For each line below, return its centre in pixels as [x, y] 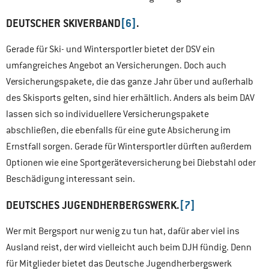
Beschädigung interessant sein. [71, 179]
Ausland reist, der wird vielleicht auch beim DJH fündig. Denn [129, 247]
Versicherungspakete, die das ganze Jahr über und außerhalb [130, 82]
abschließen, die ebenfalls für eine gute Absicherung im [118, 130]
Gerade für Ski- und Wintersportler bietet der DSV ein [110, 49]
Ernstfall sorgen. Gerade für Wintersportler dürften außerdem [129, 147]
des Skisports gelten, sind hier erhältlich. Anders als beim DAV [130, 98]
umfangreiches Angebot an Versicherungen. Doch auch [116, 65]
